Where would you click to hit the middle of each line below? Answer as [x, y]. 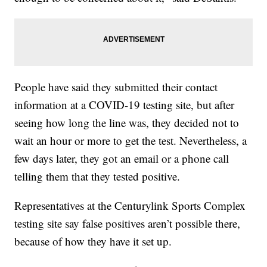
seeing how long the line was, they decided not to [127, 123]
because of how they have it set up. [93, 241]
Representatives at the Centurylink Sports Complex [130, 206]
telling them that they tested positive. [97, 176]
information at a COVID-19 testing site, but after [125, 105]
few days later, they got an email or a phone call [122, 159]
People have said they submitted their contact [116, 87]
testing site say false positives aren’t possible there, [128, 223]
